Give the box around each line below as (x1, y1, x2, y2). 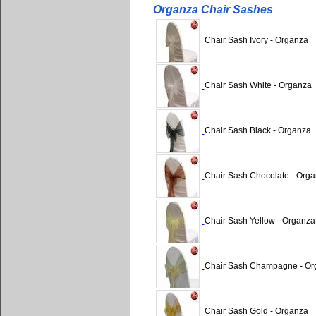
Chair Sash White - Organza (204, 80, 312, 91)
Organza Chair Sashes (152, 4, 273, 16)
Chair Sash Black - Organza (204, 126, 311, 136)
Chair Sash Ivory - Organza (204, 35, 308, 46)
